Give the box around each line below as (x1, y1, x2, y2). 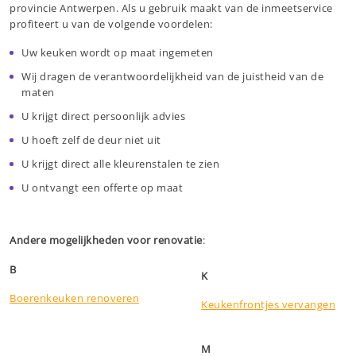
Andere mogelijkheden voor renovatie (10, 232, 203, 247)
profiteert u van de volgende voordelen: (10, 16, 213, 31)
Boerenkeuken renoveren (10, 290, 139, 305)
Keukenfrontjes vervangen (201, 296, 335, 311)
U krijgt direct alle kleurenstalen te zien (21, 156, 219, 171)
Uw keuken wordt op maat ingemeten (21, 44, 214, 60)
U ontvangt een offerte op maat (21, 180, 183, 195)
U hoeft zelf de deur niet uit (21, 132, 161, 147)
